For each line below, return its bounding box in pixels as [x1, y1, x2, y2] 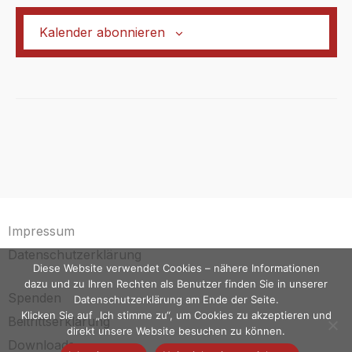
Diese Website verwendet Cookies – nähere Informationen [32, 262, 320, 274]
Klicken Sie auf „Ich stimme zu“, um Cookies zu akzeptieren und [20, 309, 332, 321]
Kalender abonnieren [38, 24, 165, 40]
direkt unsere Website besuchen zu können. [67, 324, 285, 337]
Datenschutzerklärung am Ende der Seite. [73, 293, 279, 306]
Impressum [8, 223, 75, 239]
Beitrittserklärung [8, 313, 110, 329]
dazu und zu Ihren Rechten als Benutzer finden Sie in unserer [24, 277, 328, 290]
